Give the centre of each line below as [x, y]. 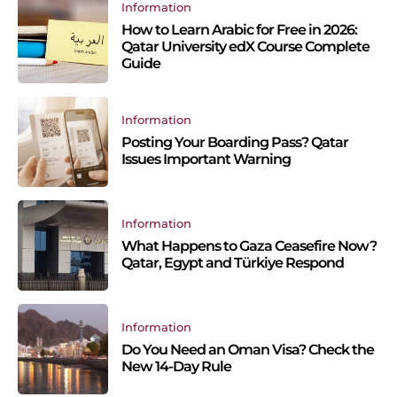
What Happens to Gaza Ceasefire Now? [249, 245]
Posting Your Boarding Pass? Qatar [235, 142]
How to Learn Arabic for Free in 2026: [239, 30]
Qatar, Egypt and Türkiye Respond [233, 262]
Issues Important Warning [206, 159]
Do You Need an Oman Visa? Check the [248, 349]
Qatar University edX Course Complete [245, 47]
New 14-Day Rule [176, 366]
